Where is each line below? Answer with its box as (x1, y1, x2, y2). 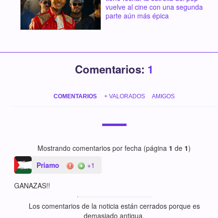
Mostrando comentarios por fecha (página (37, 143, 169, 153)
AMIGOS (151, 93, 175, 100)
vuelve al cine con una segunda (105, 1, 203, 12)
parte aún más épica (105, 10, 169, 20)
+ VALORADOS (104, 93, 145, 100)
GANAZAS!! (14, 181, 51, 190)
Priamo (36, 160, 60, 170)
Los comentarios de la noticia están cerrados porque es (28, 201, 200, 211)
